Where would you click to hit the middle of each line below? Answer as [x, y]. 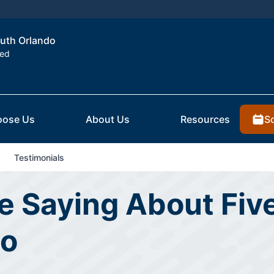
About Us [108, 120]
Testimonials [39, 158]
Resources [205, 120]
